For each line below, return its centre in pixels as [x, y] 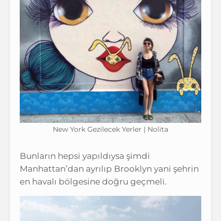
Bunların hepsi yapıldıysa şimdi [85, 156]
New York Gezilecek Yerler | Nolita [110, 129]
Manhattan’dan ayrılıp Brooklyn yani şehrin [109, 168]
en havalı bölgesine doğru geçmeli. [93, 181]
